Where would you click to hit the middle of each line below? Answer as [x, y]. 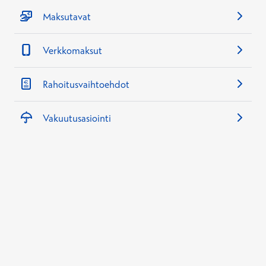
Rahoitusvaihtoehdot [86, 85]
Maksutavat [67, 17]
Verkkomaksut [72, 51]
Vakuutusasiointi [77, 118]
